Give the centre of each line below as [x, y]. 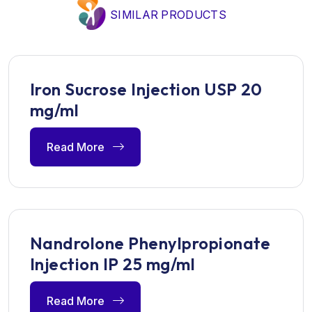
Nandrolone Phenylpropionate [150, 243]
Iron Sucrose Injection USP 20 [146, 89]
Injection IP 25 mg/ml [113, 264]
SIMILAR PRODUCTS [168, 14]
